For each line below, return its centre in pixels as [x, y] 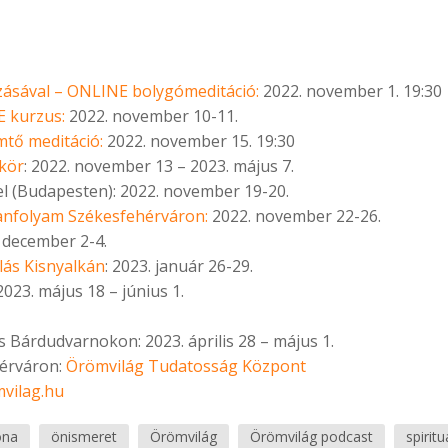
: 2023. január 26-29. [179, 266]
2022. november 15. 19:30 [199, 141]
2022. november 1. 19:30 [350, 91]
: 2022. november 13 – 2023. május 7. [159, 166]
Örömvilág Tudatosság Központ [186, 366]
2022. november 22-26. [294, 216]
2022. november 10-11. [151, 116]
